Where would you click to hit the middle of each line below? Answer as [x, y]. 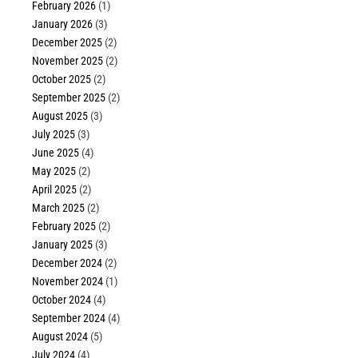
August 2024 [60, 337]
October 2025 [62, 80]
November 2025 [68, 61]
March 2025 [59, 208]
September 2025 [69, 98]
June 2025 [56, 153]
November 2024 [68, 282]
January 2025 [63, 245]
